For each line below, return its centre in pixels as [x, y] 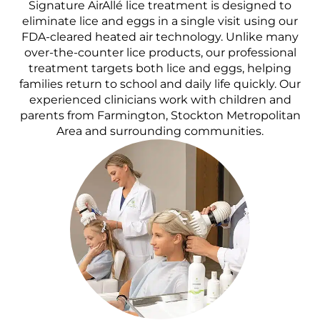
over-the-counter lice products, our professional [160, 53]
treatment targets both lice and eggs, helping [160, 69]
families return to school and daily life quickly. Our [160, 84]
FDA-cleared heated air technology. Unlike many [160, 37]
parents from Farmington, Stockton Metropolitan [160, 116]
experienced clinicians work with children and [160, 100]
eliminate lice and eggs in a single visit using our [160, 21]
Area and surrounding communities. [160, 131]
